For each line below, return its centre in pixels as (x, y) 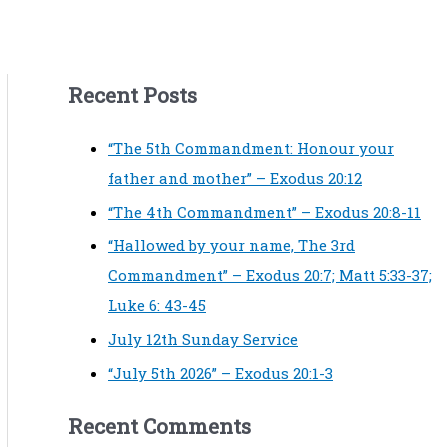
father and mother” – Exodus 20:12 (235, 177)
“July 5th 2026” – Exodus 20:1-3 (220, 372)
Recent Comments (159, 426)
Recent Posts (132, 94)
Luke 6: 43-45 (157, 305)
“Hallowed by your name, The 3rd (231, 245)
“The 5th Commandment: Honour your (251, 147)
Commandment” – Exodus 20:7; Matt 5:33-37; (270, 275)
